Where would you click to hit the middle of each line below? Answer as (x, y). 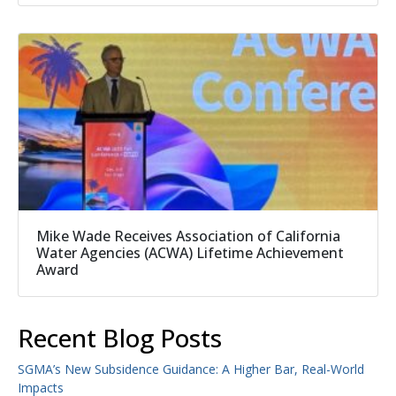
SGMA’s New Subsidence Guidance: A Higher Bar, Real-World (191, 369)
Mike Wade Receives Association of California (188, 236)
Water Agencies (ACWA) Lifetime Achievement (190, 253)
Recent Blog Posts (120, 338)
